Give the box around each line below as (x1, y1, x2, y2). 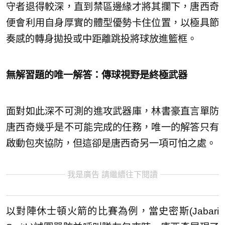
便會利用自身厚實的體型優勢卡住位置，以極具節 (6, 18, 219, 29)
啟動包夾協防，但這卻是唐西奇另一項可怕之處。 (6, 138, 216, 149)
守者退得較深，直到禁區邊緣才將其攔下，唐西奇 (6, 2, 219, 13)
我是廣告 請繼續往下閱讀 (67, 170, 158, 179)
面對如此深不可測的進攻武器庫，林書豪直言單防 (6, 106, 219, 117)
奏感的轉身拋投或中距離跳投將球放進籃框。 (6, 34, 197, 45)
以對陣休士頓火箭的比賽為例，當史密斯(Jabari (6, 205, 219, 216)
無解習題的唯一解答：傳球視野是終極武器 (6, 70, 187, 81)
